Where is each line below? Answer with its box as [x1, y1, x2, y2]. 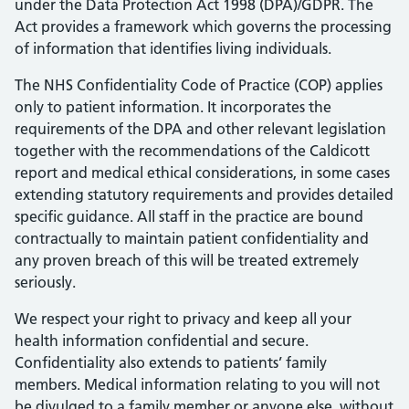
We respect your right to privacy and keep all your [15, 309, 351, 328]
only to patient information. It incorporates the [15, 98, 331, 116]
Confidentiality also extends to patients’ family [15, 353, 327, 372]
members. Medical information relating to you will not [15, 375, 380, 393]
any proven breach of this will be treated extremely [15, 251, 359, 269]
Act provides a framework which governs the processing [15, 17, 392, 36]
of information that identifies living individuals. [15, 39, 331, 58]
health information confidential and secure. [15, 331, 309, 350]
